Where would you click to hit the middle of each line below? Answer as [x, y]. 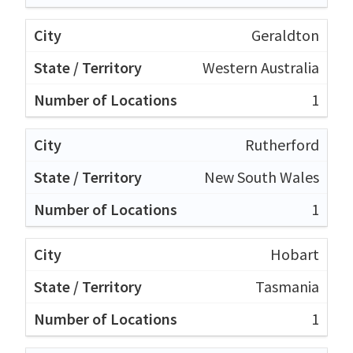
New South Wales [262, 177]
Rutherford [282, 145]
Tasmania [287, 287]
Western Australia [261, 68]
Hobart [295, 255]
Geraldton [285, 35]
